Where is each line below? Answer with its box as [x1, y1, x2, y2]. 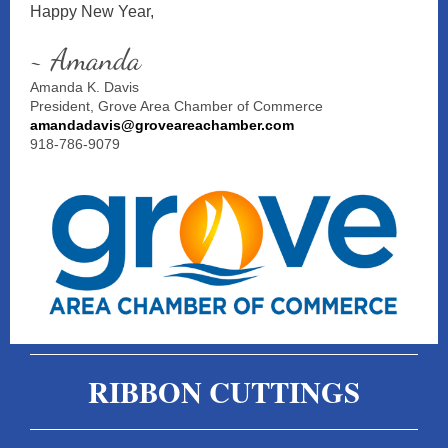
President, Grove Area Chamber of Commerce [30, 98, 323, 114]
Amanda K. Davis [30, 79, 139, 95]
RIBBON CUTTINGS [88, 371, 360, 413]
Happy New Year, [30, 3, 154, 20]
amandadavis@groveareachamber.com [30, 117, 294, 133]
